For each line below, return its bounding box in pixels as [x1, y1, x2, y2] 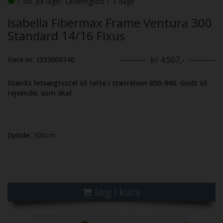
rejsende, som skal [7, 88, 72, 98]
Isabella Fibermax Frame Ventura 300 [7, 14, 212, 31]
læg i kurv [95, 185, 140, 199]
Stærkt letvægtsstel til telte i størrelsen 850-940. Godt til [7, 78, 207, 88]
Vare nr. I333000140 [7, 55, 75, 65]
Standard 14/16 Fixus [7, 27, 125, 44]
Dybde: [7, 130, 31, 140]
